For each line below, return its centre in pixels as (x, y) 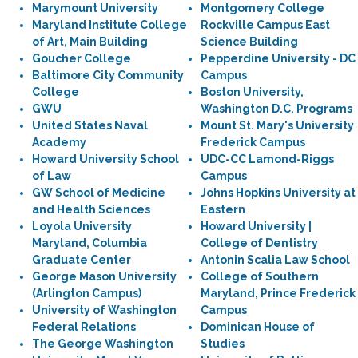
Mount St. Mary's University (277, 125)
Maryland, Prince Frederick (278, 293)
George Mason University (104, 276)
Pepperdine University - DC (278, 58)
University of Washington (104, 310)
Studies (223, 344)
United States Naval (90, 125)
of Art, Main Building (90, 42)
